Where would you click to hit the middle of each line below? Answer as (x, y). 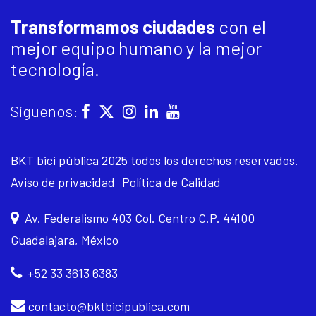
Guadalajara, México (65, 240)
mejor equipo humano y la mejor (136, 48)
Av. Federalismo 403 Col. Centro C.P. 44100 (137, 218)
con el (242, 26)
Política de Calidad (171, 182)
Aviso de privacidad (63, 182)
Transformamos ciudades (115, 26)
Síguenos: (46, 111)
